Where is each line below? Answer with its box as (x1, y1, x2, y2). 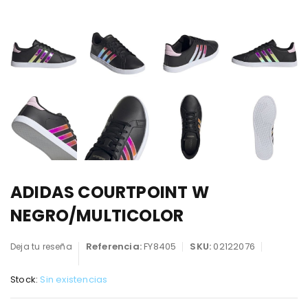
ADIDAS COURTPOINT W (10, 181, 209, 204)
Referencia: (85, 240, 144, 254)
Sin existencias (40, 273, 108, 287)
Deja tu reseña (10, 241, 72, 253)
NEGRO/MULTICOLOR (10, 204, 184, 228)
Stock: (10, 273, 38, 287)
